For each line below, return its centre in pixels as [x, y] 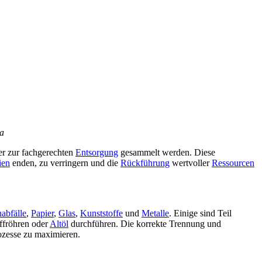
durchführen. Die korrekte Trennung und [145, 224]
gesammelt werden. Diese [167, 153]
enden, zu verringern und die [65, 163]
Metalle [155, 213]
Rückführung [145, 163]
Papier [42, 213]
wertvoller [191, 163]
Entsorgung [97, 153]
